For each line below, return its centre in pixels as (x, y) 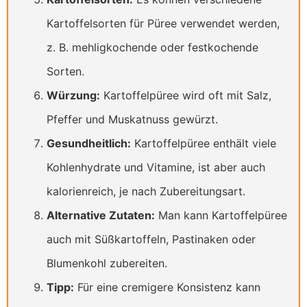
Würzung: (73, 96)
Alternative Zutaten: (101, 216)
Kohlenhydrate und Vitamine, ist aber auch (156, 168)
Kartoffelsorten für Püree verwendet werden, (163, 24)
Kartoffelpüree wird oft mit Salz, (186, 96)
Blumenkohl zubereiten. (107, 263)
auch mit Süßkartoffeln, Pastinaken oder (151, 240)
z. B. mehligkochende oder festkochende (152, 48)
